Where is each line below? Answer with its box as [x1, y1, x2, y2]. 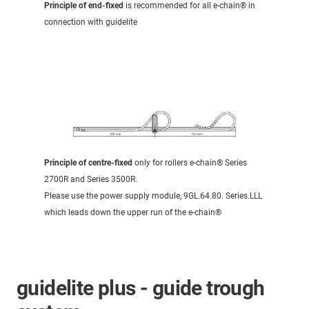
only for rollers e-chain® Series [132, 158, 247, 168]
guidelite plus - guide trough [17, 276, 265, 301]
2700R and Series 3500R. [44, 175, 137, 185]
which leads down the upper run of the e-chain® [44, 208, 221, 218]
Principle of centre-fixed [44, 158, 132, 168]
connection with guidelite [44, 17, 137, 28]
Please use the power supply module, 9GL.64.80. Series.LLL [44, 191, 262, 201]
